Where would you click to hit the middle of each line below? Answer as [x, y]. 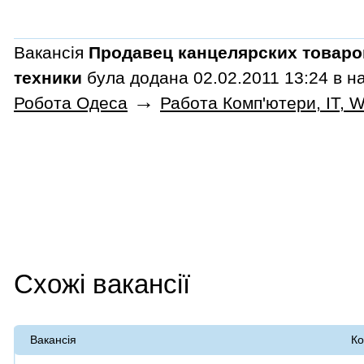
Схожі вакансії [102, 284]
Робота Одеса [71, 103]
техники [48, 78]
